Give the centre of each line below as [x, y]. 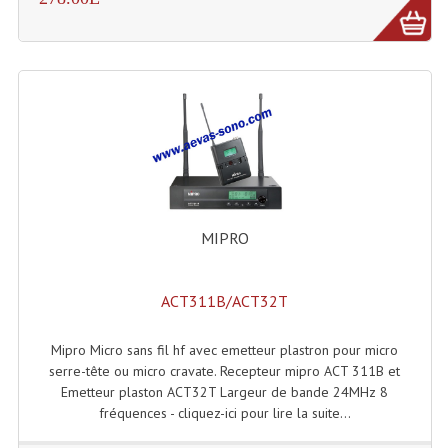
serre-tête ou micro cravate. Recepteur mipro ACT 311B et [225, 371]
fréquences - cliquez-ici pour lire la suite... [224, 413]
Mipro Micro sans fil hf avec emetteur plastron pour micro [225, 350]
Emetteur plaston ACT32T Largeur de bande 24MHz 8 [225, 392]
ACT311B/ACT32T [225, 300]
